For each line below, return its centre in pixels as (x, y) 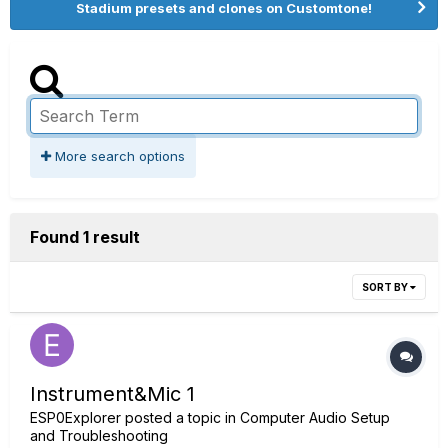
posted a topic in (180, 417)
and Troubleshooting (99, 435)
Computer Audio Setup (315, 417)
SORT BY (386, 287)
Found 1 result (85, 237)
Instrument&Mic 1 (112, 394)
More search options (118, 156)
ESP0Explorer (75, 417)
